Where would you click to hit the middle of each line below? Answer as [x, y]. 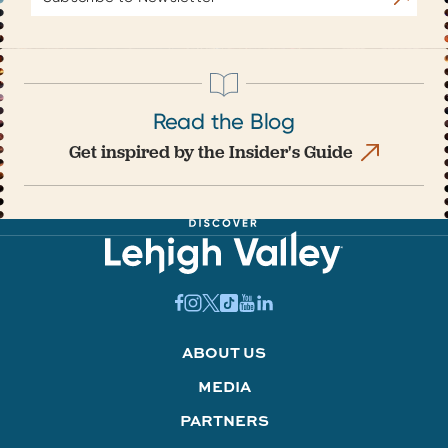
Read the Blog [224, 121]
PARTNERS [224, 420]
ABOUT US [224, 352]
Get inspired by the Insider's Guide [211, 151]
